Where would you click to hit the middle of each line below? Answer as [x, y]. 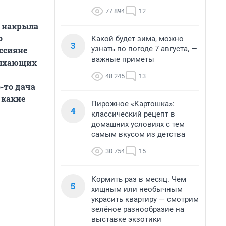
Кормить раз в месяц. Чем [139, 179]
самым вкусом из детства [138, 134]
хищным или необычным [137, 189]
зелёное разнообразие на [138, 209]
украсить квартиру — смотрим [145, 199]
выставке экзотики [126, 219]
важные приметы [123, 59]
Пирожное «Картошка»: [133, 104]
